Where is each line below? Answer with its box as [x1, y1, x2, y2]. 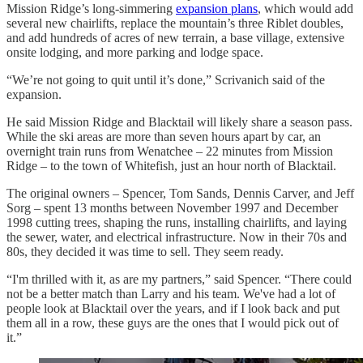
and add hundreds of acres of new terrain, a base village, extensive [6, 30, 344, 45]
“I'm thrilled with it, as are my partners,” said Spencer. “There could [6, 271, 352, 286]
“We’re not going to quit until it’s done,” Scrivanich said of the [6, 72, 325, 87]
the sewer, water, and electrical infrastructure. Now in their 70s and [6, 229, 347, 244]
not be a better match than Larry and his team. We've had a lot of [6, 286, 335, 301]
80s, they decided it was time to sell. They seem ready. [6, 244, 284, 258]
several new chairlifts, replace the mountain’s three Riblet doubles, [6, 15, 344, 30]
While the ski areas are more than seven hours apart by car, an [6, 129, 321, 143]
